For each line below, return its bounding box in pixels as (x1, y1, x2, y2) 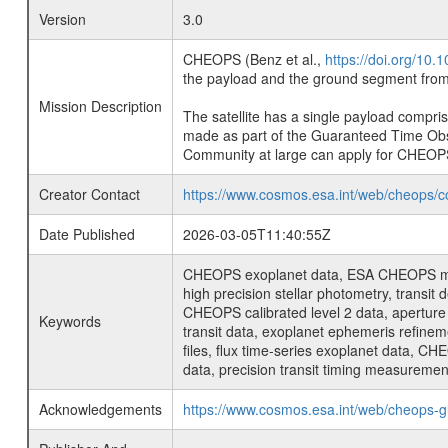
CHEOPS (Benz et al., (182, 49, 325, 69)
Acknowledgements (38, 399, 162, 419)
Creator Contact (38, 184, 140, 204)
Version (38, 9, 86, 29)
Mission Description (38, 96, 162, 116)
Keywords (38, 311, 101, 331)
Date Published (38, 224, 135, 244)
